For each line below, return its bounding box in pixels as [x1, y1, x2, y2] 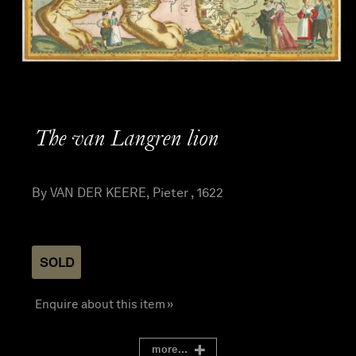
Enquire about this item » [35, 296, 173, 312]
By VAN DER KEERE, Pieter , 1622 [32, 184, 223, 200]
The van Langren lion [35, 127, 219, 152]
